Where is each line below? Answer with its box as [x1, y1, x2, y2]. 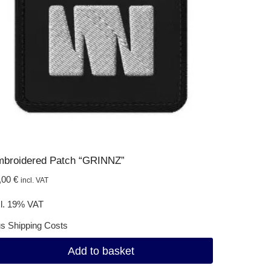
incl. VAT [20, 176, 48, 184]
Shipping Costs [7, 220, 68, 231]
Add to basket [67, 244, 134, 257]
